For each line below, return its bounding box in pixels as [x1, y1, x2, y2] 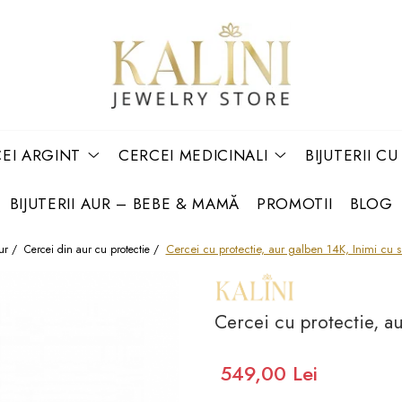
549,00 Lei [221, 359, 318, 389]
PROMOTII [257, 192, 333, 214]
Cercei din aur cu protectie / [23, 240, 162, 258]
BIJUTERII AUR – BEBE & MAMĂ [9, 192, 240, 214]
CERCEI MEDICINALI [118, 144, 268, 166]
